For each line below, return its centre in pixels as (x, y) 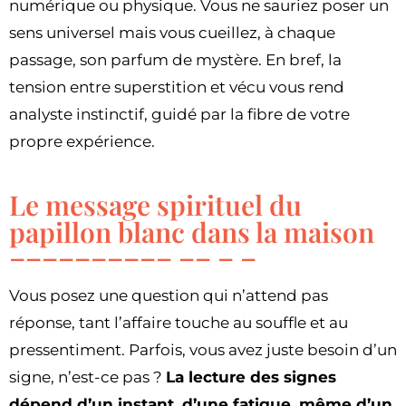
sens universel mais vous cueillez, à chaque (172, 33)
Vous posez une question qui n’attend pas (169, 296)
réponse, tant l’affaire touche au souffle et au (179, 323)
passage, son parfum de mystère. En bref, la (175, 60)
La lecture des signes (251, 377)
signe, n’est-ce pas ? (87, 377)
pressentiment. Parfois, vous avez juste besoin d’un (203, 350)
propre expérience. (82, 142)
